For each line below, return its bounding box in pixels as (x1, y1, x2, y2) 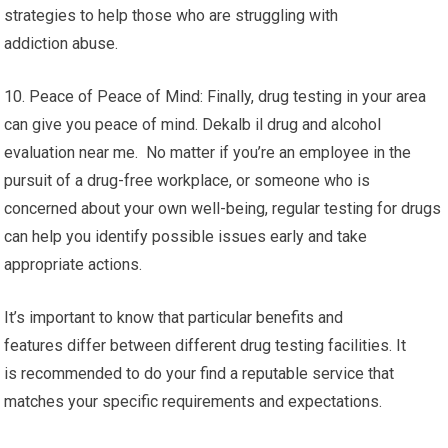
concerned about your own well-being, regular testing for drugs (4, 199, 442, 218)
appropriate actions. (4, 255, 143, 274)
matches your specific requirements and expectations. (4, 392, 383, 411)
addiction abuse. (4, 34, 119, 53)
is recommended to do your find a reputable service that (4, 364, 395, 383)
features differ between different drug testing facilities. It (4, 336, 407, 355)
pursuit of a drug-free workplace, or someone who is (4, 171, 371, 190)
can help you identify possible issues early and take (4, 227, 368, 246)
